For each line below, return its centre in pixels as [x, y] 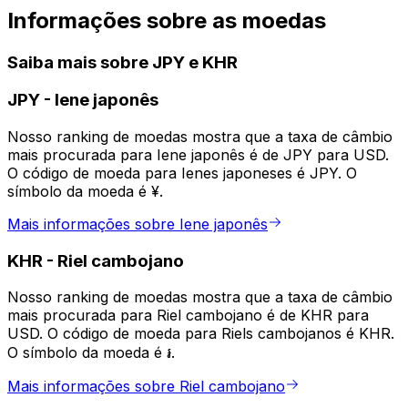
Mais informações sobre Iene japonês [138, 224]
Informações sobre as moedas [167, 20]
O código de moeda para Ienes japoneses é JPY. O [182, 173]
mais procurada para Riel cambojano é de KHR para [188, 316]
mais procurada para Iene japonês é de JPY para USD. [198, 155]
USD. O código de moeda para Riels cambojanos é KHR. [201, 334]
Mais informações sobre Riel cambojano [146, 387]
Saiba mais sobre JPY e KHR [122, 62]
